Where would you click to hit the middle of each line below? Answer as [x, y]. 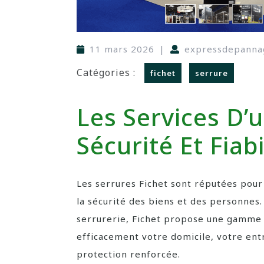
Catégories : [106, 72]
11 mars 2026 [122, 49]
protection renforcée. [128, 254]
